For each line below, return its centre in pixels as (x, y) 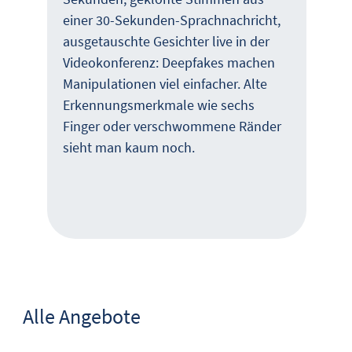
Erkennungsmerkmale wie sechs (159, 105)
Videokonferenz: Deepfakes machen (169, 63)
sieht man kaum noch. (129, 148)
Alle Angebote (82, 316)
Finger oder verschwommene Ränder (172, 126)
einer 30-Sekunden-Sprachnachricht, (172, 20)
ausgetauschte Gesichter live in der (166, 42)
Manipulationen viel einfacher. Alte (165, 84)
